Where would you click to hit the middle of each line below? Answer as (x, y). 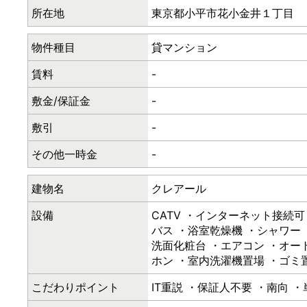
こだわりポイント (75, 287)
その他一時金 (64, 154)
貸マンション (184, 47)
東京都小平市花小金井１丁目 (223, 13)
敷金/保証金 (61, 101)
